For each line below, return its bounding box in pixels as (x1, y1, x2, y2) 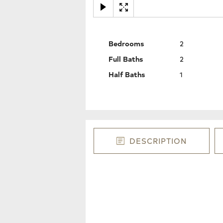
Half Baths (108, 69, 145, 79)
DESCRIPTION (129, 135, 187, 146)
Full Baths (108, 53, 143, 64)
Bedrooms (108, 38, 144, 48)
